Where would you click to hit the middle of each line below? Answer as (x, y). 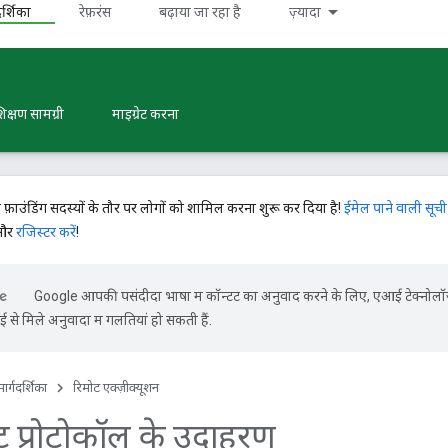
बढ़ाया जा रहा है (200, 12)
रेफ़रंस (95, 12)
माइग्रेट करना (145, 114)
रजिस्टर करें (46, 232)
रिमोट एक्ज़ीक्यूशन (116, 387)
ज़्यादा (305, 12)
